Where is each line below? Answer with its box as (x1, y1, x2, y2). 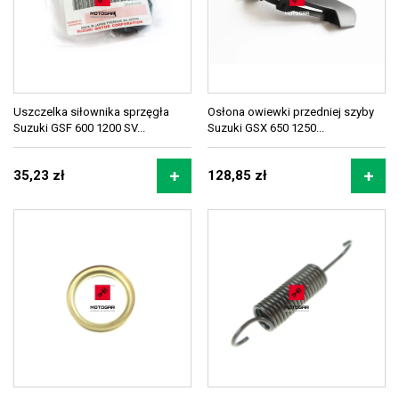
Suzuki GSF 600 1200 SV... (13, 121, 145, 134)
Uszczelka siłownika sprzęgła (13, 105, 169, 118)
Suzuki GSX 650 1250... (208, 121, 324, 134)
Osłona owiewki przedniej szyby (208, 105, 374, 118)
